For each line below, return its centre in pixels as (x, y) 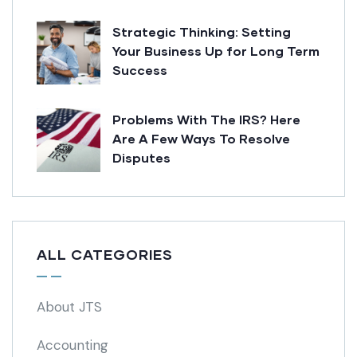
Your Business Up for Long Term (216, 51)
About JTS (69, 307)
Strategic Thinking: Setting (202, 31)
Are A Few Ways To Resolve (201, 138)
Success (140, 70)
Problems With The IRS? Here (206, 119)
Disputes (141, 157)
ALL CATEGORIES (105, 254)
